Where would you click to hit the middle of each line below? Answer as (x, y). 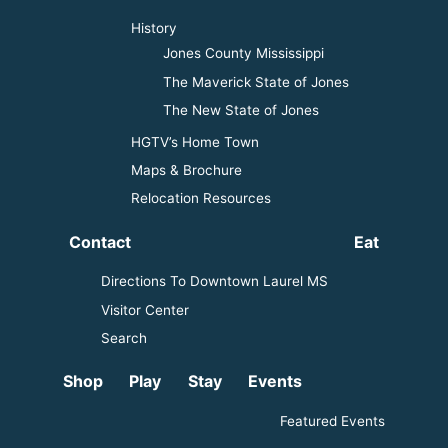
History (154, 27)
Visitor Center (144, 309)
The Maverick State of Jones (256, 81)
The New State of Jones (241, 109)
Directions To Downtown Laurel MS (214, 280)
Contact (99, 241)
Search (123, 337)
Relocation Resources (201, 197)
